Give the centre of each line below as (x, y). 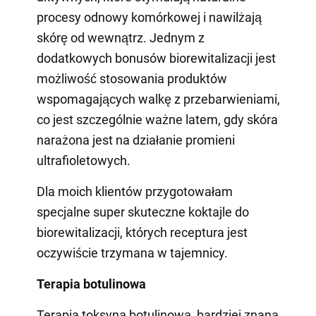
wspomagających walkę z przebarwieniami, (158, 99)
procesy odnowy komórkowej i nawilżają (149, 18)
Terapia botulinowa (91, 284)
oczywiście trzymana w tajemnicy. (132, 253)
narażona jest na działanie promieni (135, 140)
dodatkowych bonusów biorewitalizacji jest (156, 59)
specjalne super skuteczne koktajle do (142, 212)
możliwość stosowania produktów (132, 79)
